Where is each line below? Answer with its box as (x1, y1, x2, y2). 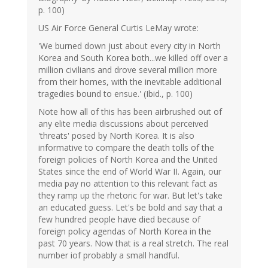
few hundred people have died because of (38, 214, 200, 226)
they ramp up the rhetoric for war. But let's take (38, 190, 223, 202)
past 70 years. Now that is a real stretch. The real (38, 237, 229, 249)
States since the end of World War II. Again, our (38, 166, 221, 178)
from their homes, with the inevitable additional (38, 76, 221, 88)
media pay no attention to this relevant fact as (38, 178, 218, 190)
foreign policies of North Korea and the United (38, 154, 218, 166)
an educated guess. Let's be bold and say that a (38, 202, 223, 214)
